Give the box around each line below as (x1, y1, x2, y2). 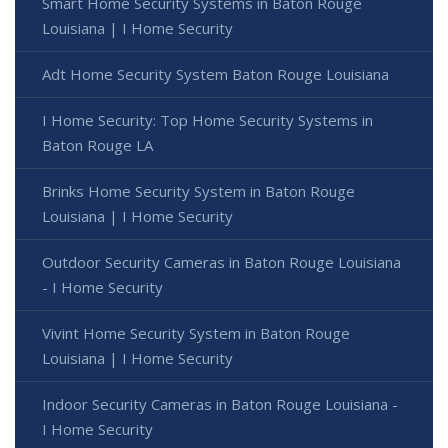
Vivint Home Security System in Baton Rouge (42, 323, 350, 344)
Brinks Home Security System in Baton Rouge (42, 181, 355, 202)
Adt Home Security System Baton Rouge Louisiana (42, 64, 389, 85)
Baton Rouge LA (42, 135, 153, 156)
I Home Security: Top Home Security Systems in (42, 110, 373, 131)
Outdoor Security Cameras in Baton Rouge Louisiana (42, 252, 401, 273)
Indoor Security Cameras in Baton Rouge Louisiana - (42, 394, 398, 415)
